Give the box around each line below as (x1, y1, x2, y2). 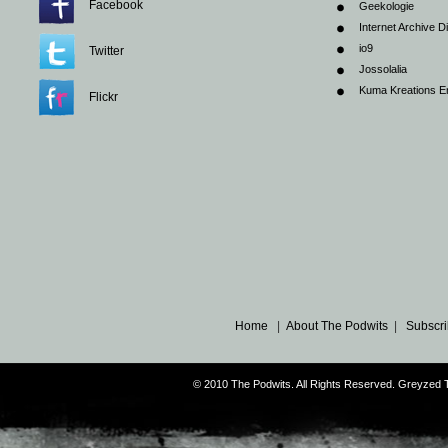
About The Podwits (286, 318, 388, 333)
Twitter (89, 43, 124, 58)
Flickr (89, 89, 118, 104)
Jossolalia (359, 62, 407, 75)
